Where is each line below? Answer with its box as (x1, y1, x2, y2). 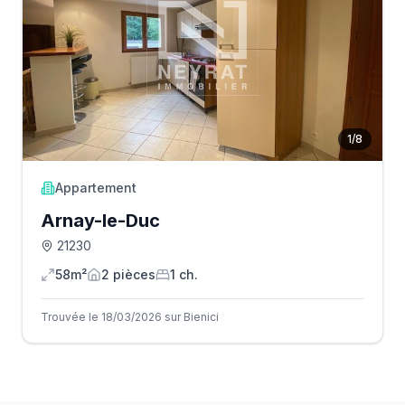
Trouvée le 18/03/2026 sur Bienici (41, 310, 219, 324)
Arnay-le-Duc (41, 210, 160, 231)
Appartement (55, 180, 137, 195)
